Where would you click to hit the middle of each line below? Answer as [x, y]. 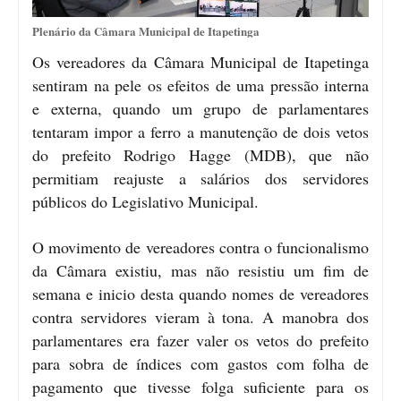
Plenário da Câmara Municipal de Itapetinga [146, 30]
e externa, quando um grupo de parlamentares [200, 108]
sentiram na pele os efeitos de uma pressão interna [200, 85]
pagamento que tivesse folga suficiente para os [200, 386]
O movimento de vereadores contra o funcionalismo [200, 247]
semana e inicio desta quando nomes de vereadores [200, 293]
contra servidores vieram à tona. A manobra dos [200, 316]
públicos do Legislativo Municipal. [156, 201]
